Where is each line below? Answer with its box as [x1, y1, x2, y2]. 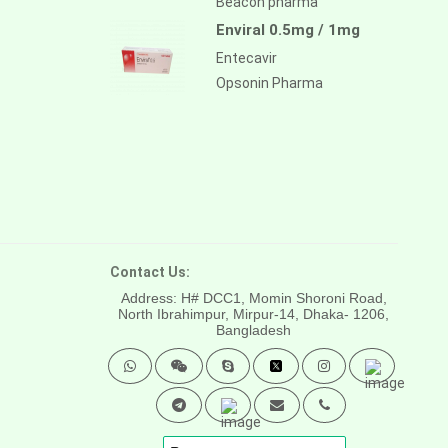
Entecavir [215, 49, 277, 66]
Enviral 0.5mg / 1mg [215, 20, 360, 39]
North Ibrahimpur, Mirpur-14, [118, 305, 300, 322]
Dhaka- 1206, [303, 305, 390, 322]
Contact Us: [109, 263, 190, 280]
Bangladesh [216, 321, 292, 338]
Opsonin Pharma [215, 74, 323, 91]
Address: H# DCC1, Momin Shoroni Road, [120, 289, 387, 306]
